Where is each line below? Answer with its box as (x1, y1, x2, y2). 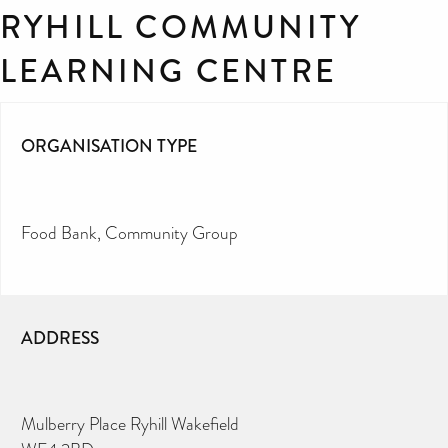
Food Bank (21, 221, 97, 246)
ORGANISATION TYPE (21, 133, 197, 160)
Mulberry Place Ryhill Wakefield (21, 411, 239, 436)
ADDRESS (21, 324, 99, 351)
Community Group (105, 221, 238, 246)
